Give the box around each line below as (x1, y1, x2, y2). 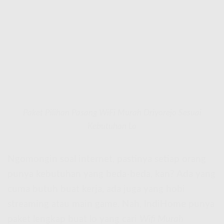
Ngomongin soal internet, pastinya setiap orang (7, 154, 206, 164)
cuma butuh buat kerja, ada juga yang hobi (7, 184, 185, 194)
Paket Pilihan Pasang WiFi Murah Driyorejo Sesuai (22, 108, 201, 117)
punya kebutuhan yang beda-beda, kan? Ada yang (7, 169, 215, 179)
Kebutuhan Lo (87, 121, 136, 130)
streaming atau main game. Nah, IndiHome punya (7, 199, 214, 209)
